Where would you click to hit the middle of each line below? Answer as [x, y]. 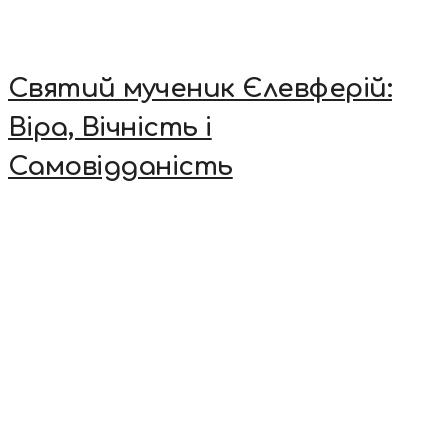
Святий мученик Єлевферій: [200, 89]
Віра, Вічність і [110, 128]
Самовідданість [120, 167]
